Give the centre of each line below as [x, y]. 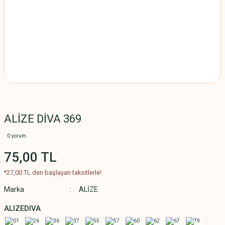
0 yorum [17, 136]
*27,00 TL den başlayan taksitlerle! [53, 173]
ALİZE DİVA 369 [43, 119]
